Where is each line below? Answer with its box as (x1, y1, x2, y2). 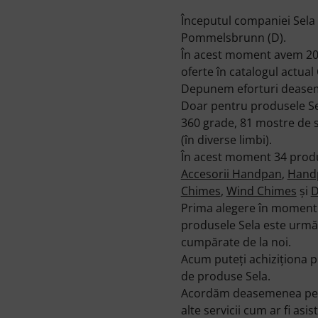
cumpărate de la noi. (180, 234, 291, 250)
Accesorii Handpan (180, 165, 282, 182)
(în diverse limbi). (180, 131, 272, 148)
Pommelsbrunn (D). (180, 29, 286, 45)
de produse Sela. (180, 268, 270, 284)
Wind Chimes (226, 182, 297, 199)
